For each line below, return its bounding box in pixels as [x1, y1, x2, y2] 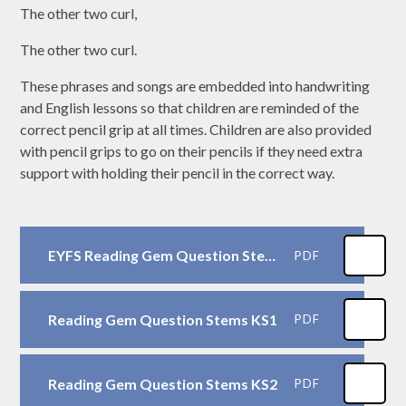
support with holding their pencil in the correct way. [20, 164, 335, 182]
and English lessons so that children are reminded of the [20, 99, 360, 117]
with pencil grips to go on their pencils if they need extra [20, 142, 363, 160]
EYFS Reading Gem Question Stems [264, 246, 275, 265]
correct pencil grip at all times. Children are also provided [20, 121, 372, 139]
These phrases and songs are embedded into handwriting [20, 77, 371, 95]
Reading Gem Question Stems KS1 [47, 310, 277, 328]
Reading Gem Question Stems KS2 [47, 374, 277, 392]
